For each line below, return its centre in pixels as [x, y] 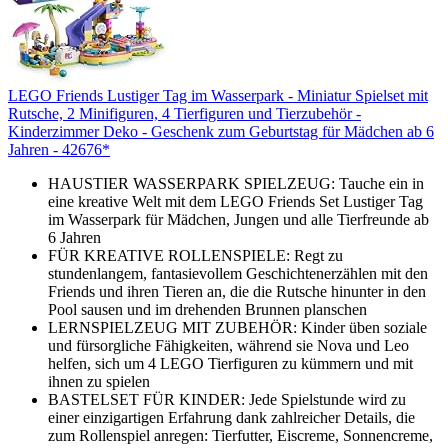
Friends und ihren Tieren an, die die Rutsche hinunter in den [237, 291]
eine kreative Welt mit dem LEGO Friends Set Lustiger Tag [235, 201]
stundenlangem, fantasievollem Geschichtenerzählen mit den [238, 273]
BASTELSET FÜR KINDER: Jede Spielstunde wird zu [227, 399]
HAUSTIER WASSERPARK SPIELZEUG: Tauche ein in [236, 183]
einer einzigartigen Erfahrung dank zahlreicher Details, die [231, 417]
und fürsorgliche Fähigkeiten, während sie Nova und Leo [228, 345]
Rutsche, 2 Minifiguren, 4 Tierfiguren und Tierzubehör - [184, 113]
